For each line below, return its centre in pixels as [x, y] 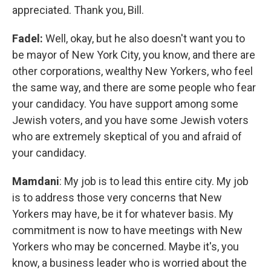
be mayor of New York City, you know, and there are [134, 54]
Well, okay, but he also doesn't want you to [144, 38]
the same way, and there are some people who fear [134, 87]
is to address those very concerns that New [117, 197]
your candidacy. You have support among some [125, 103]
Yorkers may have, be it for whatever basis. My [123, 214]
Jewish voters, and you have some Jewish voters [130, 120]
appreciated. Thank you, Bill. [78, 10]
